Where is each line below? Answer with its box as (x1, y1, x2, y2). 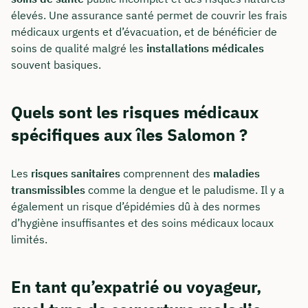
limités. (11, 232, 47, 247)
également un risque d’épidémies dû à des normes (11, 199, 261, 214)
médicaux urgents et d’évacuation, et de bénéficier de (11, 25, 277, 39)
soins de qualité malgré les (11, 41, 146, 56)
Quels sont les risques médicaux (11, 101, 258, 123)
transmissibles (11, 183, 85, 197)
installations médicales (146, 41, 264, 56)
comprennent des (120, 166, 213, 181)
